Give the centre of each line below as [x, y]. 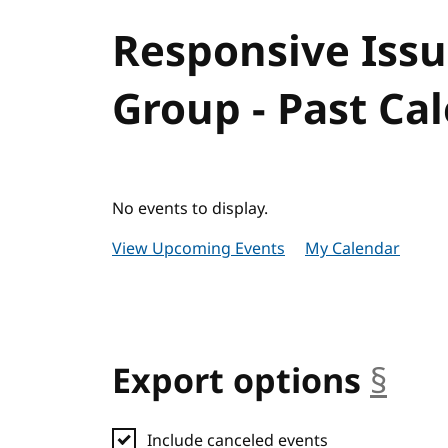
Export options [236, 382]
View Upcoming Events [198, 249]
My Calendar [352, 249]
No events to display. [190, 209]
